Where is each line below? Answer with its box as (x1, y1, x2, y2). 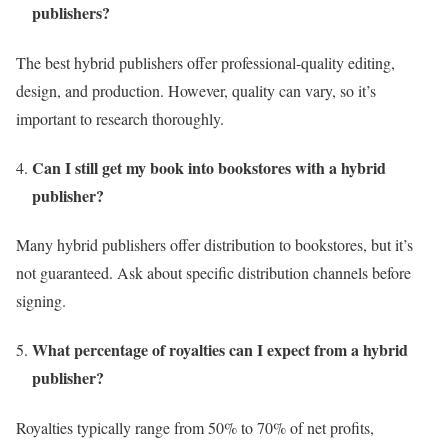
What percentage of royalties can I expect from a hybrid (32, 338, 408, 362)
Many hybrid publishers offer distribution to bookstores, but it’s (16, 234, 413, 256)
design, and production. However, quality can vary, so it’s (16, 79, 376, 101)
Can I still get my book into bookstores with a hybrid (32, 155, 386, 179)
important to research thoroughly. (16, 107, 224, 129)
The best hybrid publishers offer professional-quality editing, (16, 51, 395, 73)
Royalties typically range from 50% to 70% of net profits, (16, 416, 374, 438)
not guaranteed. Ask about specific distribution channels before (16, 262, 411, 284)
